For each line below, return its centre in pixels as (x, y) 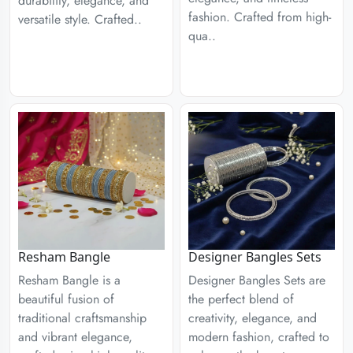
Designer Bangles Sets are (257, 280)
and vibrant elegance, (75, 336)
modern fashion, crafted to (259, 336)
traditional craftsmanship (82, 318)
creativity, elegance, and (253, 318)
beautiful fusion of (66, 299)
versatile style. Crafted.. (80, 19)
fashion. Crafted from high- (260, 17)
